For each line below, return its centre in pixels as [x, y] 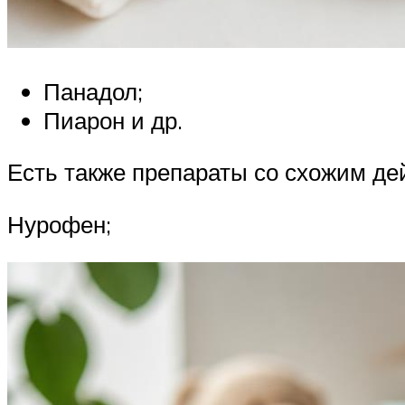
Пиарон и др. [113, 120]
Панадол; [93, 91]
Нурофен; [59, 224]
